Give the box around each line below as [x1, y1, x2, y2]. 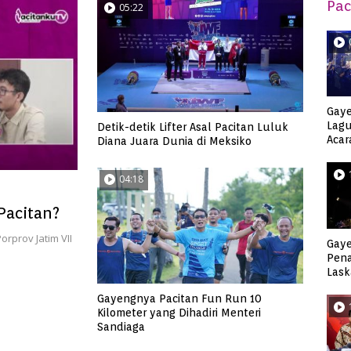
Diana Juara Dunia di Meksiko [97, 134, 251, 147]
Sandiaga [97, 320, 145, 333]
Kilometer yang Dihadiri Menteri [97, 306, 261, 319]
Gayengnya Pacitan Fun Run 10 [97, 291, 262, 305]
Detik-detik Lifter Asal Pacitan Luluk [97, 120, 288, 133]
